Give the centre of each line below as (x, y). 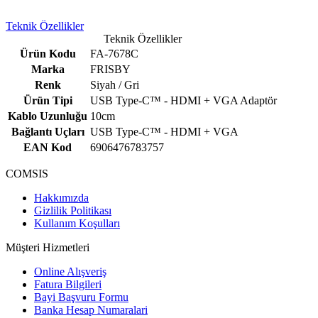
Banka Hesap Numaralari (91, 309)
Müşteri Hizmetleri (48, 247)
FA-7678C (114, 53)
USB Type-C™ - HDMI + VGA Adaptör (183, 100)
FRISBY (110, 69)
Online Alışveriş (70, 271)
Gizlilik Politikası (73, 210)
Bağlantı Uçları (48, 131)
